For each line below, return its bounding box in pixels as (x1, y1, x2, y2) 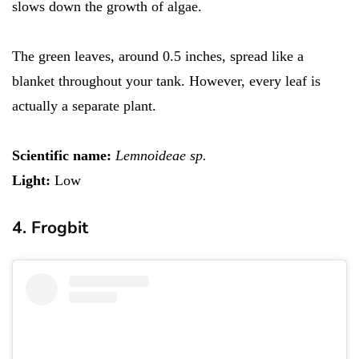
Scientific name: (12, 147, 111, 164)
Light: (12, 172, 50, 189)
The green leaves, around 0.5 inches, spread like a (12, 48, 304, 65)
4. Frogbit (12, 216, 88, 240)
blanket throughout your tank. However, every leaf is (12, 73, 321, 90)
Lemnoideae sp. (115, 147, 207, 164)
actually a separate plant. (12, 98, 160, 115)
